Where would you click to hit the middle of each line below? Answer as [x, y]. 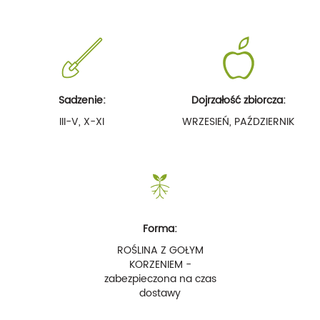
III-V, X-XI [82, 121]
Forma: [160, 229]
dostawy [160, 293]
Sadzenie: [82, 100]
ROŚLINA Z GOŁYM [160, 250]
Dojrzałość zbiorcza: [238, 100]
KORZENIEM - [160, 264]
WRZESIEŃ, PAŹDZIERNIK [238, 121]
